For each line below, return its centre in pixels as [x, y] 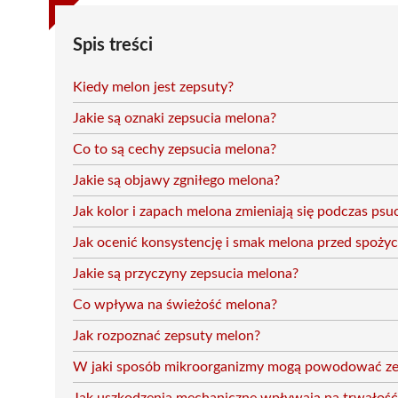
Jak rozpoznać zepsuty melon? [167, 336]
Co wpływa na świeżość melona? [175, 305]
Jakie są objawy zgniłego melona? [176, 180]
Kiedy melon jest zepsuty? [153, 87]
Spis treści [113, 45]
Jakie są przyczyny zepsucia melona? [186, 274]
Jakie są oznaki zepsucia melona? [175, 118]
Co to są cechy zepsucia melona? [175, 149]
